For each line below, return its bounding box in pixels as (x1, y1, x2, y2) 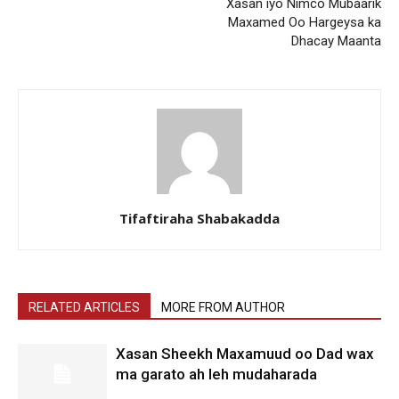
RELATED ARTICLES (28, 299, 140, 314)
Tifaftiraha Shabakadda (119, 208, 280, 227)
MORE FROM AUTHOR (161, 299, 285, 314)
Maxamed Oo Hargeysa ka (228, 13, 381, 30)
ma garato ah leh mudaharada (116, 364, 317, 383)
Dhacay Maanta (291, 32, 381, 49)
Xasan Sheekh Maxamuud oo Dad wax (116, 344, 374, 362)
